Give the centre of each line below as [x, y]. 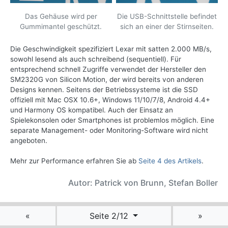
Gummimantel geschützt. [61, 27]
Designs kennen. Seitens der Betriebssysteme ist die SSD [104, 90]
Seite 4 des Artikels [170, 161]
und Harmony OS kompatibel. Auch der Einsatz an [92, 110]
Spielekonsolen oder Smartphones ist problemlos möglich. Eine [112, 120]
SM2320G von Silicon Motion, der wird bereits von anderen [107, 80]
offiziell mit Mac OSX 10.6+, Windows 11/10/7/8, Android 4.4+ [110, 100]
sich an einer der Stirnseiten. [167, 27]
